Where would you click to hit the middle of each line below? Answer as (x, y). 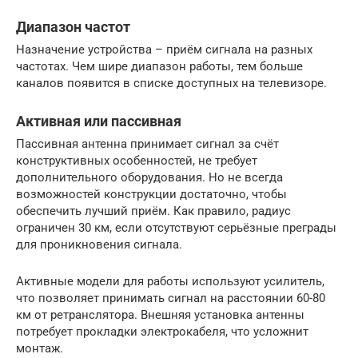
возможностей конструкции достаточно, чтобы (151, 194)
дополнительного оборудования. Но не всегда (149, 177)
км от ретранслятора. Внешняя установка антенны (160, 314)
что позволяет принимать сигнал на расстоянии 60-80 (171, 298)
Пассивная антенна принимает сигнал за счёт (147, 143)
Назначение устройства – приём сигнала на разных (164, 49)
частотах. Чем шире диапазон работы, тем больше (159, 66)
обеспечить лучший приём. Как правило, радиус (153, 211)
